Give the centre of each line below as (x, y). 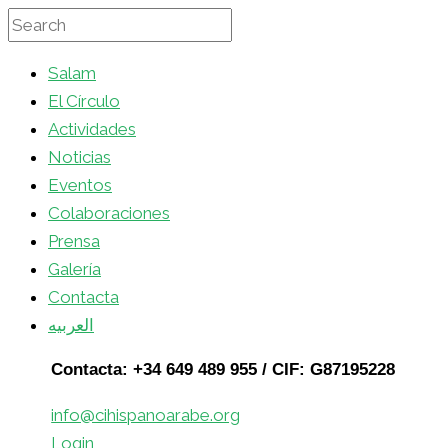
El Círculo (84, 101)
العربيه (71, 325)
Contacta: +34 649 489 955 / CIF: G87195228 (223, 369)
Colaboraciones (109, 213)
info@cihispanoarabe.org (146, 415)
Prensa (74, 241)
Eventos (80, 185)
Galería (74, 269)
